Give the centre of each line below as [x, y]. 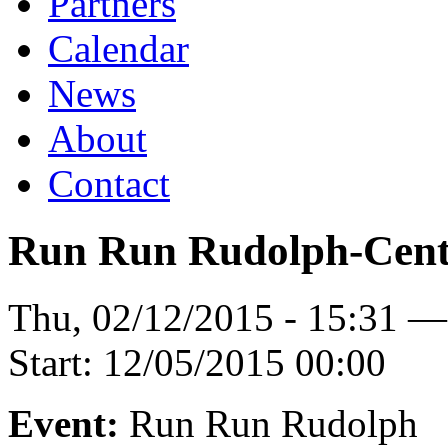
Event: [68, 423]
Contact [109, 183]
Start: [55, 362]
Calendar [118, 48]
